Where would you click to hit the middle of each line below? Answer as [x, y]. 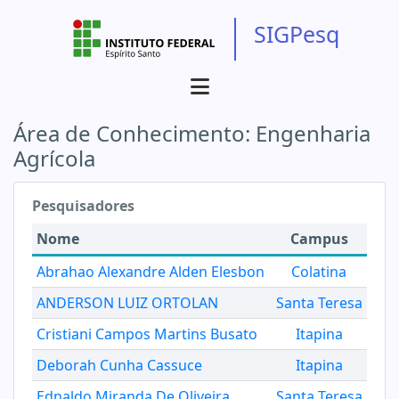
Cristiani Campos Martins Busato [147, 334]
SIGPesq [297, 34]
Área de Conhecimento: [134, 133]
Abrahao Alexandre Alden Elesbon [151, 272]
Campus [319, 239]
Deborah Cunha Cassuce [119, 365]
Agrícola [54, 158]
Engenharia [313, 133]
